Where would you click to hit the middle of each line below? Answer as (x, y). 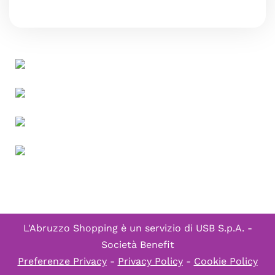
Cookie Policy (226, 261)
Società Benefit (137, 245)
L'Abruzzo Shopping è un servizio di (109, 228)
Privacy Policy (150, 261)
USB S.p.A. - (224, 228)
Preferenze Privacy (62, 261)
